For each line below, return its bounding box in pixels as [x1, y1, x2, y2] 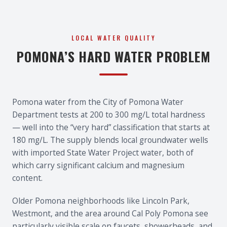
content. [12, 172, 43, 183]
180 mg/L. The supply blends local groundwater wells [12, 134, 208, 145]
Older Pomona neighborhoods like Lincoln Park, [12, 195, 190, 206]
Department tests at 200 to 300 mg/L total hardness [12, 109, 205, 120]
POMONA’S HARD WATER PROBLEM [16, 47, 211, 66]
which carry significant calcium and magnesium [12, 160, 184, 171]
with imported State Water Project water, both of [12, 147, 194, 158]
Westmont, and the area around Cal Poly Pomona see [12, 208, 208, 219]
